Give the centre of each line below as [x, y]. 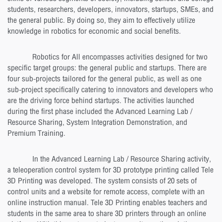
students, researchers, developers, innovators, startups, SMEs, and [111, 9]
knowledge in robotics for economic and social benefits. [94, 31]
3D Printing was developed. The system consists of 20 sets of [102, 181]
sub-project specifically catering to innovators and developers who [110, 89]
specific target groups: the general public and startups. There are [107, 68]
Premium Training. [36, 133]
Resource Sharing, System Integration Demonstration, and [97, 122]
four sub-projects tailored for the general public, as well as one [105, 79]
